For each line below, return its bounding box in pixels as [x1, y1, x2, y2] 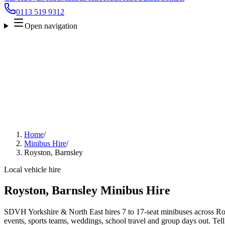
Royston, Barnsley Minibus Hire [4, 184, 170, 197]
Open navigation [24, 21, 77, 30]
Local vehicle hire [4, 165, 61, 174]
